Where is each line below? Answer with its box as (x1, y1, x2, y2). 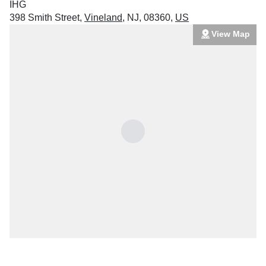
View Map (211, 28, 250, 39)
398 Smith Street (9, 12, 80, 23)
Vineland (84, 12, 122, 23)
